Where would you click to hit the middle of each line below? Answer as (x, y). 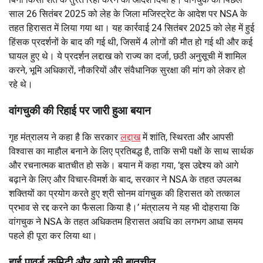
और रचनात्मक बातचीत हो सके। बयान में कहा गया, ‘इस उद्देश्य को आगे (124, 165)
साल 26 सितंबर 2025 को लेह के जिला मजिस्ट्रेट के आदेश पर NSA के (128, 14)
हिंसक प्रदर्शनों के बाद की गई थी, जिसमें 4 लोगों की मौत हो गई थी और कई (131, 42)
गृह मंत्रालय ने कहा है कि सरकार (65, 137)
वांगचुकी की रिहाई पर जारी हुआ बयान (80, 111)
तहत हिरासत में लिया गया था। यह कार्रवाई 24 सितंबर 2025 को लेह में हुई (131, 28)
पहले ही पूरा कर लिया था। (53, 235)
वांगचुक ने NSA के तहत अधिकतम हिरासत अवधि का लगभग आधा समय (126, 221)
